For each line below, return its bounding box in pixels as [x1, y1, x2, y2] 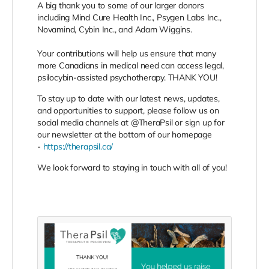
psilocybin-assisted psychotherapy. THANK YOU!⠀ [37, 71, 223, 83]
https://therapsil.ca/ [43, 141, 113, 152]
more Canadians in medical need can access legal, [37, 59, 224, 71]
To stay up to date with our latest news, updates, [37, 92, 220, 104]
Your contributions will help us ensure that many [37, 47, 216, 59]
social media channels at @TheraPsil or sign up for [37, 116, 225, 128]
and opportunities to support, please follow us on [37, 104, 219, 116]
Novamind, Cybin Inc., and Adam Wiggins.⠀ [37, 23, 198, 35]
